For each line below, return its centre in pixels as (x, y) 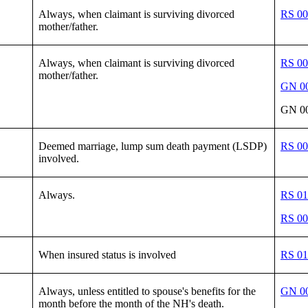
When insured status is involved (107, 254)
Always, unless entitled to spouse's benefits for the (147, 291)
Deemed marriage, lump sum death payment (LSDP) (153, 146)
